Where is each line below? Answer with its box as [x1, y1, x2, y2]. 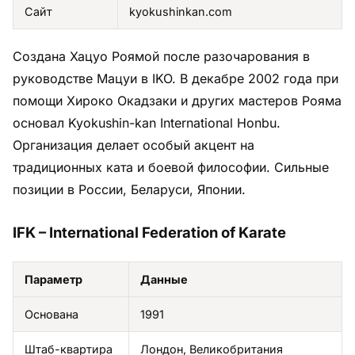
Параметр [25, 272, 82, 286]
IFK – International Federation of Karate [13, 223, 286, 241]
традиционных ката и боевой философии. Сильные [13, 158, 329, 175]
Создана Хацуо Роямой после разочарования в [13, 48, 310, 64]
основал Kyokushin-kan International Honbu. [13, 114, 281, 131]
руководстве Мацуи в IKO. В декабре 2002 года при [13, 70, 338, 86]
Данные [140, 272, 188, 286]
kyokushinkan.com [129, 4, 232, 18]
